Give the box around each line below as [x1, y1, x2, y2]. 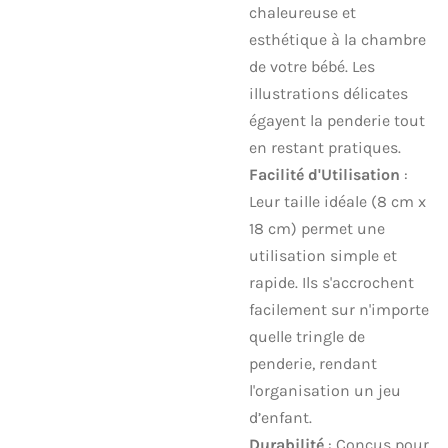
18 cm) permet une [249, 218, 385, 238]
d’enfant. [249, 407, 312, 427]
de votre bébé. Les [249, 56, 375, 76]
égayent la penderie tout [249, 110, 425, 130]
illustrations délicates [249, 83, 408, 103]
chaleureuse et [249, 2, 356, 22]
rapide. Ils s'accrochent [249, 272, 414, 292]
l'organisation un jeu [249, 380, 401, 400]
